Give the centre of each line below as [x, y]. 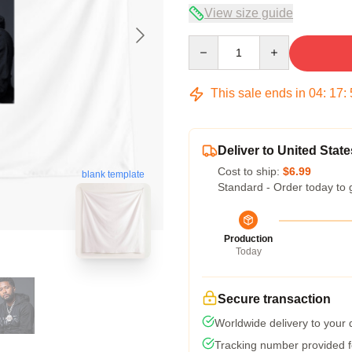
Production [248, 239]
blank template [113, 174]
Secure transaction [274, 299]
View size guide [249, 13]
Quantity [209, 42]
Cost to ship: [250, 171]
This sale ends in [258, 93]
